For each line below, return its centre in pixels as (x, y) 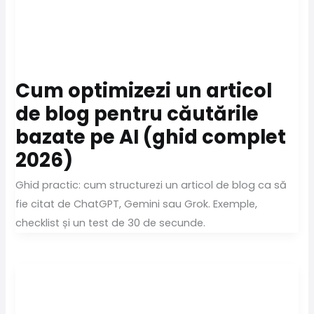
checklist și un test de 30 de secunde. (111, 223)
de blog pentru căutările (137, 114)
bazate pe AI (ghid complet (151, 137)
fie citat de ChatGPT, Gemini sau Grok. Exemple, (137, 204)
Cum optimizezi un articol (144, 91)
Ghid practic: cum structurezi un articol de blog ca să (151, 185)
